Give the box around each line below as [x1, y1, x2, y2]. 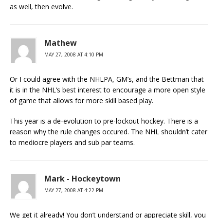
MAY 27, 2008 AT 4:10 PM [44, 51, 103, 58]
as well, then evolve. [10, 2, 73, 11]
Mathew [44, 37, 77, 48]
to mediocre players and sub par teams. [10, 138, 135, 147]
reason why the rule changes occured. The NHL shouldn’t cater [10, 127, 207, 136]
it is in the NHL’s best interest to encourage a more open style [10, 85, 205, 94]
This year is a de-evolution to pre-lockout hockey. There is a [10, 116, 198, 126]
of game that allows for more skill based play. [10, 96, 153, 105]
